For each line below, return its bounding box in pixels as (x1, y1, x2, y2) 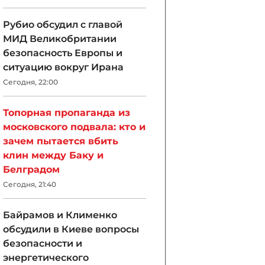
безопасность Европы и (3, 47, 122, 59)
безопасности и (3, 238, 82, 249)
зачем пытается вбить (3, 135, 118, 147)
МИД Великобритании (3, 33, 117, 44)
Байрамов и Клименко (3, 209, 117, 221)
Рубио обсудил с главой (3, 19, 122, 30)
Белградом (3, 164, 60, 175)
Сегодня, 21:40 (3, 180, 56, 189)
